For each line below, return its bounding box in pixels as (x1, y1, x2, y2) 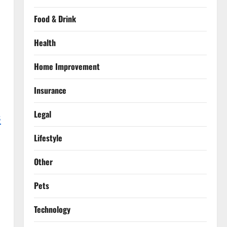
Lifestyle (33, 132, 62, 144)
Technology (33, 203, 70, 216)
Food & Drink (33, 13, 76, 25)
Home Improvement (33, 60, 100, 73)
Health (33, 36, 56, 49)
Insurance (33, 84, 66, 97)
